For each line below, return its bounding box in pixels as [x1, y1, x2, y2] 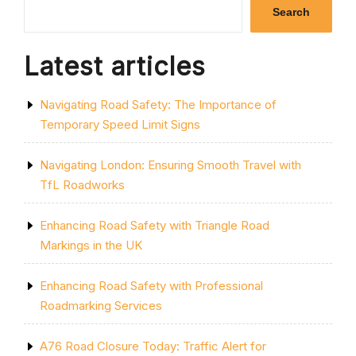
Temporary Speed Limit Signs [40, 117, 200, 132]
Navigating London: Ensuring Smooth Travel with [40, 157, 301, 172]
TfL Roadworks [40, 177, 125, 192]
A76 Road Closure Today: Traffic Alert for [40, 339, 266, 354]
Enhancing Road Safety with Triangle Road [40, 218, 269, 233]
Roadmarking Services [40, 298, 162, 313]
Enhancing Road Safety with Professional [40, 278, 263, 293]
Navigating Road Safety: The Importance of [40, 97, 277, 112]
